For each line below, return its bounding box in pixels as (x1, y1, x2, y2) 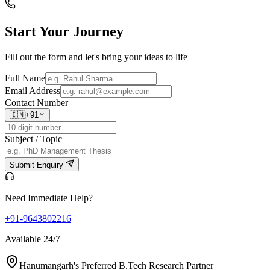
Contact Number (5, 98, 68, 108)
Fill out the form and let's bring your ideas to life (5, 52, 187, 63)
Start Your (5, 24, 73, 40)
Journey (73, 24, 124, 40)
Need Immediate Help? (5, 193, 93, 204)
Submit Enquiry (10, 160, 66, 170)
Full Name (5, 73, 45, 84)
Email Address (5, 86, 60, 96)
